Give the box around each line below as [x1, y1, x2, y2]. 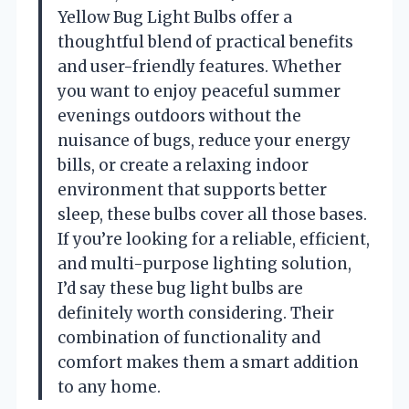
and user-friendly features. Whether [58, 56, 341, 77]
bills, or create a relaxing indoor [58, 154, 309, 175]
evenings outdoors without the [58, 105, 301, 126]
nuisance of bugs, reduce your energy [58, 130, 351, 151]
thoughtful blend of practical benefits [58, 31, 353, 52]
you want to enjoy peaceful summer [58, 80, 341, 101]
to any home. [58, 376, 161, 397]
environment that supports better [58, 179, 327, 200]
